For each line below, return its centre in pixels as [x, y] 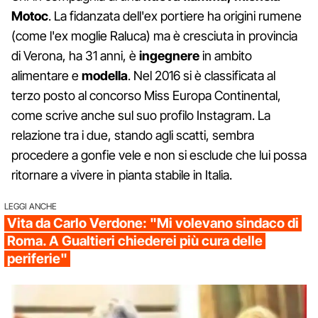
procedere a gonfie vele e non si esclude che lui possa [159, 155]
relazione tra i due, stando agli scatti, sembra [133, 136]
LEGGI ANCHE [31, 207]
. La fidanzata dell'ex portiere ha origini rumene [175, 16]
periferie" [37, 259]
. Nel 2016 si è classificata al [202, 76]
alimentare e [46, 76]
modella [105, 76]
